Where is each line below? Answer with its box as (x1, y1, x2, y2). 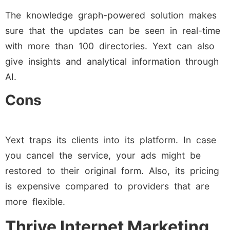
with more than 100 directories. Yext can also (5, 40, 215, 51)
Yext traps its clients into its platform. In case (5, 135, 216, 146)
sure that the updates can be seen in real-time (5, 25, 220, 36)
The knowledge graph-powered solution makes (5, 9, 217, 21)
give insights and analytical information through (5, 55, 219, 67)
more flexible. (5, 196, 65, 207)
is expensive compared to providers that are (5, 181, 209, 192)
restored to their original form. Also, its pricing (5, 165, 219, 177)
